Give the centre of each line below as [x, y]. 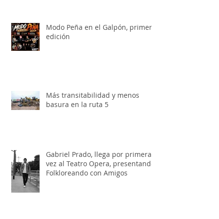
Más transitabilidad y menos [93, 127]
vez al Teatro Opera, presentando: [101, 195]
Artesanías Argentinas [82, 18]
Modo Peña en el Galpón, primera [101, 59]
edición [58, 68]
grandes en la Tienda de [86, 9]
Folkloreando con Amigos [87, 204]
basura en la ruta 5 [77, 136]
